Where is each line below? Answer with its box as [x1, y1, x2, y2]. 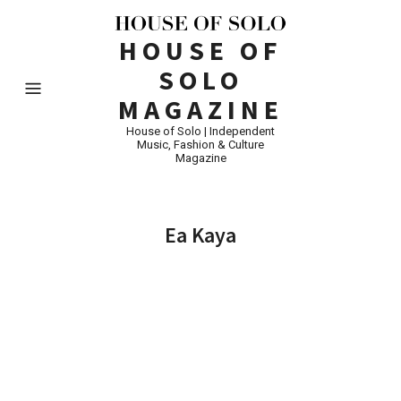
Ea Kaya [165, 220, 236, 249]
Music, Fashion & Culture [137, 137, 264, 151]
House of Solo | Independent [126, 124, 275, 138]
